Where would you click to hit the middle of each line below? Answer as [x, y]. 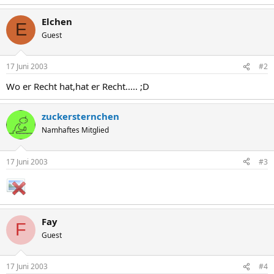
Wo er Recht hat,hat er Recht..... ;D [78, 86]
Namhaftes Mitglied [75, 130]
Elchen [57, 21]
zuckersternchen [80, 116]
